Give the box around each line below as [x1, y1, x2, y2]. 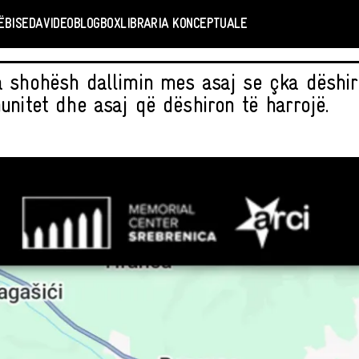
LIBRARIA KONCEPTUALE [120, 16, 248, 32]
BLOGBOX [73, 16, 121, 32]
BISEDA [4, 16, 43, 32]
